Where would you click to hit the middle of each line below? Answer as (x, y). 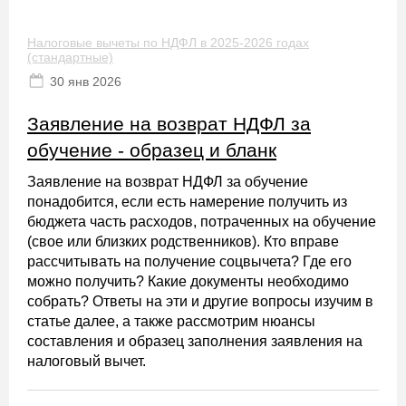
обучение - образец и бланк (152, 150)
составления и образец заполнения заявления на (195, 341)
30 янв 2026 (86, 82)
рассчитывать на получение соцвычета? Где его (189, 261)
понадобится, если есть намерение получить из (187, 202)
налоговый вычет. (87, 361)
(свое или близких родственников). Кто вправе (183, 242)
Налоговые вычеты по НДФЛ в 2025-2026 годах (168, 43)
